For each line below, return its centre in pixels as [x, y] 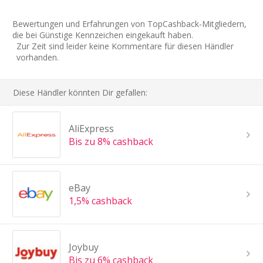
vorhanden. [38, 57]
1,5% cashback [100, 200]
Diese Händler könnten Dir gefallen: [80, 92]
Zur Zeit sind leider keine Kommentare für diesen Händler [125, 46]
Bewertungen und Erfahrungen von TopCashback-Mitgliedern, [129, 23]
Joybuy [83, 247]
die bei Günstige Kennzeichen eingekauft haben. [103, 35]
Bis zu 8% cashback [111, 141]
